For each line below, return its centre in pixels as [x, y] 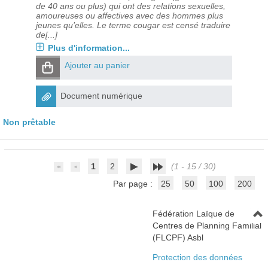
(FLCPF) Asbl [178, 237]
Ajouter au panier [97, 65]
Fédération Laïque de [193, 214]
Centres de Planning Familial [207, 226]
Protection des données [197, 257]
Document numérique [101, 96]
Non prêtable [29, 122]
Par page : [134, 184]
